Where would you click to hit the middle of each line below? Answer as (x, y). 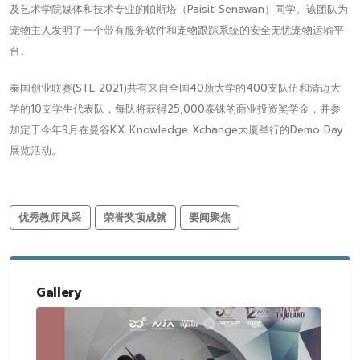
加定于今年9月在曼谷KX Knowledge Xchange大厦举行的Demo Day (176, 129)
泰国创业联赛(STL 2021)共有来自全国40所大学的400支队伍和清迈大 (175, 88)
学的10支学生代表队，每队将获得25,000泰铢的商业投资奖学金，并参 (175, 108)
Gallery (59, 292)
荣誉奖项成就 (135, 217)
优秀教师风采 (50, 217)
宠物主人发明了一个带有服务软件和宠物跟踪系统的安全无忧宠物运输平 (177, 30)
